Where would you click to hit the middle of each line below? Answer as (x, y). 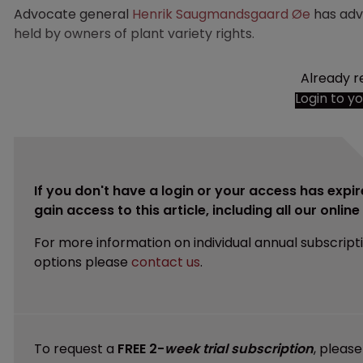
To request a (76, 348)
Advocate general (73, 14)
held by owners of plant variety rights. (134, 33)
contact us (166, 262)
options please (83, 262)
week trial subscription (239, 348)
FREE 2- (141, 348)
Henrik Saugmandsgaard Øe (221, 14)
